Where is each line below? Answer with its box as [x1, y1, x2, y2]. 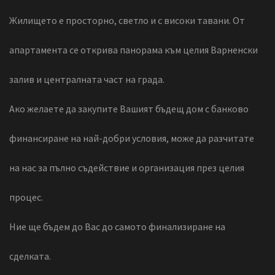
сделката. [9, 249, 51, 262]
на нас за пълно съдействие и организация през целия [9, 161, 244, 174]
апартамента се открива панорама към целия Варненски [9, 43, 258, 56]
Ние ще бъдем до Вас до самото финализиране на [9, 220, 225, 233]
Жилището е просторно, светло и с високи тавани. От [9, 14, 245, 26]
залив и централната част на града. [9, 72, 165, 85]
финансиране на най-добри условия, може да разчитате [9, 131, 254, 144]
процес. [9, 190, 43, 203]
